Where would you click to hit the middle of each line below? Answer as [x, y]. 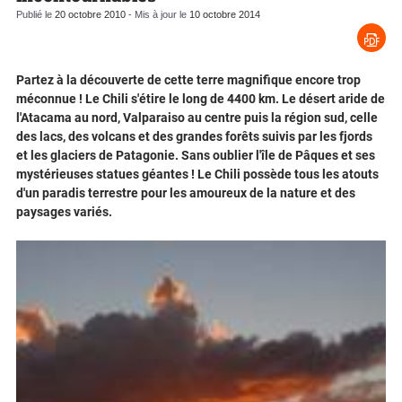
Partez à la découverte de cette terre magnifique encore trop [188, 80]
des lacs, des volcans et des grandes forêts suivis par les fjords [194, 137]
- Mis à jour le [157, 15]
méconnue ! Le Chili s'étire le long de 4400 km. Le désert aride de [201, 99]
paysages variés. [64, 212]
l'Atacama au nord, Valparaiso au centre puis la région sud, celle [197, 118]
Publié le [35, 15]
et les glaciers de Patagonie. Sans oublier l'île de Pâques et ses [196, 156]
